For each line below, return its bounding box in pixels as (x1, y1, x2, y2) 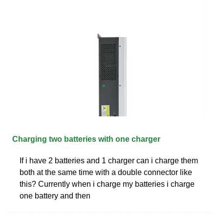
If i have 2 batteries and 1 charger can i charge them (20, 156, 198, 165)
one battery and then (20, 191, 90, 200)
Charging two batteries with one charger (12, 134, 160, 143)
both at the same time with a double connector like (20, 168, 192, 176)
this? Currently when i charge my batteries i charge (20, 179, 195, 188)
